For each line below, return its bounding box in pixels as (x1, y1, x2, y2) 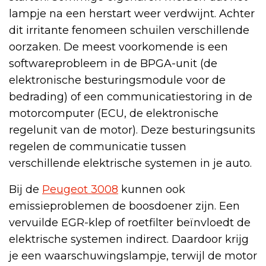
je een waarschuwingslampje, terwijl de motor (9, 249, 257, 262)
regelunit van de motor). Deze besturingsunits (9, 123, 255, 137)
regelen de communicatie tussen (9, 140, 186, 153)
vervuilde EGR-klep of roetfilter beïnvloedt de (9, 216, 251, 229)
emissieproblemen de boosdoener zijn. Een (9, 199, 240, 213)
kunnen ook (118, 182, 185, 196)
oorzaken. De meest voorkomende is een (9, 40, 228, 53)
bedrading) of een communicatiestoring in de (9, 90, 252, 103)
